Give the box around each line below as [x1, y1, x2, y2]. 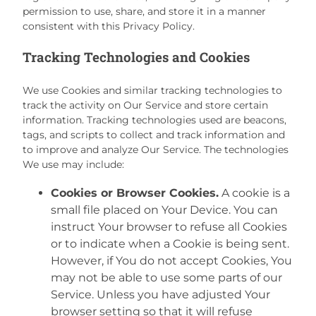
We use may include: [23, 158, 124, 171]
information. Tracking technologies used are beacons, [23, 114, 286, 127]
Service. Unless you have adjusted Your [51, 287, 270, 301]
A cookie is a [219, 186, 290, 200]
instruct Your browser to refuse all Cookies [51, 219, 287, 233]
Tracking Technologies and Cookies [23, 47, 250, 66]
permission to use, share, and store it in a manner [23, 5, 266, 18]
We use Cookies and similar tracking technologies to [23, 84, 282, 97]
